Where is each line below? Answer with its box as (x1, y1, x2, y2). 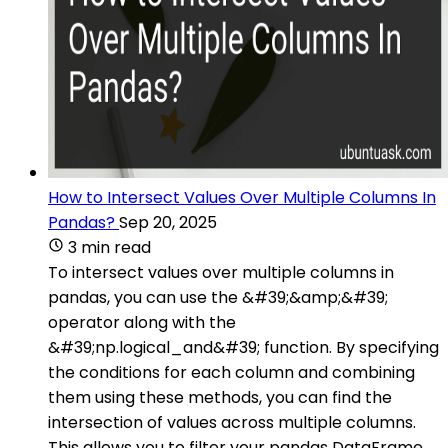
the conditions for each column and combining (48, 360, 415, 384)
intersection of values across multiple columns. (48, 410, 416, 434)
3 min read (68, 235, 151, 259)
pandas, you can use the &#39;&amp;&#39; (48, 285, 388, 309)
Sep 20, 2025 (119, 210, 217, 234)
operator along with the (48, 310, 236, 334)
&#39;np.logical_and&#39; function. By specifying (48, 335, 439, 359)
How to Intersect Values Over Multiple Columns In (48, 185, 436, 209)
